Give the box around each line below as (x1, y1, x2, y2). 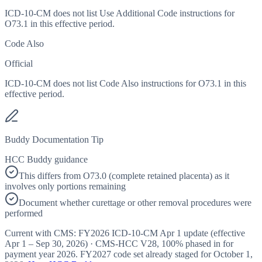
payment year (5, 249, 57, 260)
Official (5, 58, 33, 69)
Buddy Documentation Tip (5, 135, 104, 145)
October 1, (213, 249, 253, 260)
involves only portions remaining (5, 181, 126, 192)
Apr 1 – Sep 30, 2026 (5, 239, 85, 249)
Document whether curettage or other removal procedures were (19, 198, 251, 208)
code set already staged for (111, 249, 213, 260)
